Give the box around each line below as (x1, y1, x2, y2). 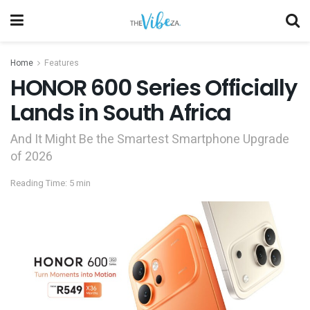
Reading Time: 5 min (10, 176, 91, 190)
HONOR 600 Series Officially (10, 72, 297, 103)
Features (44, 57, 79, 69)
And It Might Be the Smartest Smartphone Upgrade (10, 129, 289, 149)
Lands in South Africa (10, 97, 232, 128)
